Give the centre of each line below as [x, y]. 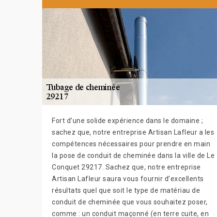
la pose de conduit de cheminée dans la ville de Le [133, 155]
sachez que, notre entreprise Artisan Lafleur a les [133, 132]
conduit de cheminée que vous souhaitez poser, [130, 202]
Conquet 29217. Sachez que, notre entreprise [126, 167]
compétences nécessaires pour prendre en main [131, 144]
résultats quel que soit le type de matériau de [126, 190]
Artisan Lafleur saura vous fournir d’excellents [128, 178]
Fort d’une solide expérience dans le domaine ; [127, 120]
